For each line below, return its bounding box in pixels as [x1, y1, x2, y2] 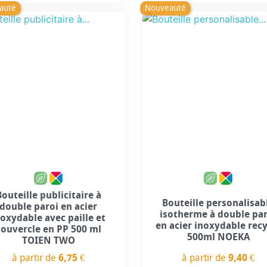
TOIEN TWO [21, 234, 75, 246]
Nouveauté [144, 2, 186, 13]
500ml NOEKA [187, 231, 250, 243]
